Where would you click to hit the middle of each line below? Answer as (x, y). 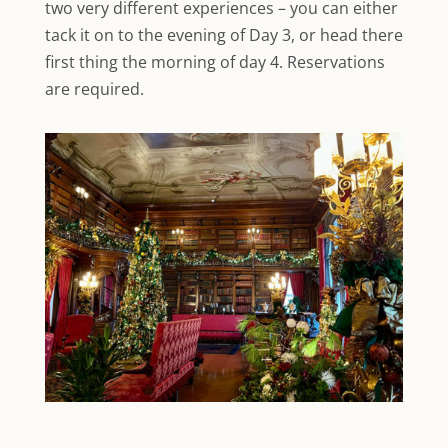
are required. (96, 89)
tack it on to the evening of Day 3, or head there (223, 35)
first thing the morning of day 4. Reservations (214, 62)
